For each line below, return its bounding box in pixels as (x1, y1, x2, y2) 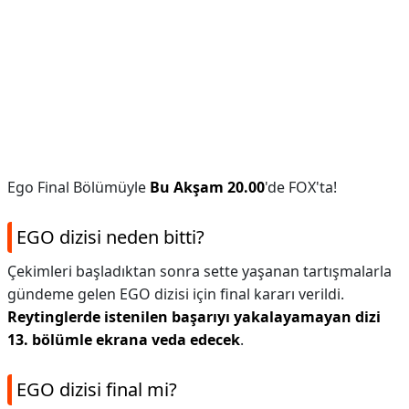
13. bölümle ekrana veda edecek (7, 330, 240, 350)
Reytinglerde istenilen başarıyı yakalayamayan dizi (7, 307, 381, 327)
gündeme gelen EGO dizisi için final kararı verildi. (7, 284, 344, 304)
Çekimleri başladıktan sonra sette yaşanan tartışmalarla (7, 261, 392, 281)
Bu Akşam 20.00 (150, 177, 265, 197)
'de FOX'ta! (265, 177, 337, 197)
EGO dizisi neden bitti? (16, 225, 204, 249)
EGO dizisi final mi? (16, 377, 177, 402)
